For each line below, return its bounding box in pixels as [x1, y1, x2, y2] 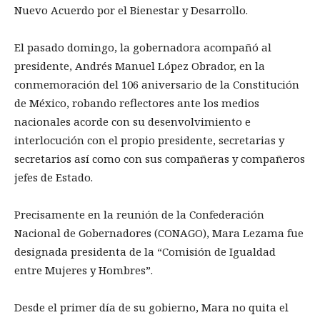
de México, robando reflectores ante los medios [14, 95, 259, 110]
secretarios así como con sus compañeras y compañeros [14, 151, 305, 166]
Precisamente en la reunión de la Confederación [14, 206, 264, 221]
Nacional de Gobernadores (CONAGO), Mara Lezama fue [14, 225, 304, 240]
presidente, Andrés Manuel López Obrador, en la [14, 58, 265, 73]
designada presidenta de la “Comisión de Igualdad [14, 244, 276, 259]
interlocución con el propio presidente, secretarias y [14, 132, 284, 147]
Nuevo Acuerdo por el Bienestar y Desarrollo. [14, 2, 248, 17]
